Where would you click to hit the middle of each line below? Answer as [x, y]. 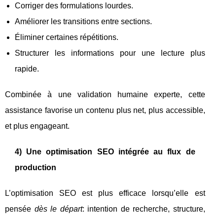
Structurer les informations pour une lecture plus [110, 53]
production [36, 167]
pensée [20, 209]
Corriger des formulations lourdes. [74, 6]
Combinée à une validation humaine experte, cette [105, 94]
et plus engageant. [37, 126]
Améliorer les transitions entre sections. [83, 21]
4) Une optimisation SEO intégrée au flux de [105, 152]
